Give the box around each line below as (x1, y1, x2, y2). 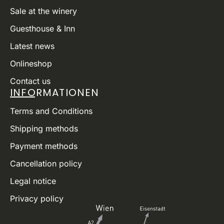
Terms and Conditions (10, 105, 92, 116)
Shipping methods (10, 123, 78, 133)
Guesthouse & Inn (10, 23, 75, 33)
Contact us (10, 75, 50, 86)
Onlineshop (10, 58, 52, 68)
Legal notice (10, 175, 56, 186)
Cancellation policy (10, 158, 82, 168)
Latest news (10, 40, 54, 51)
